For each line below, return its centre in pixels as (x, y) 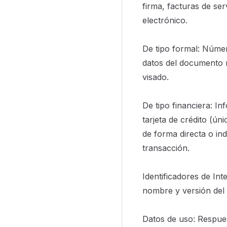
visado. (156, 77)
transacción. (166, 148)
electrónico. (165, 20)
